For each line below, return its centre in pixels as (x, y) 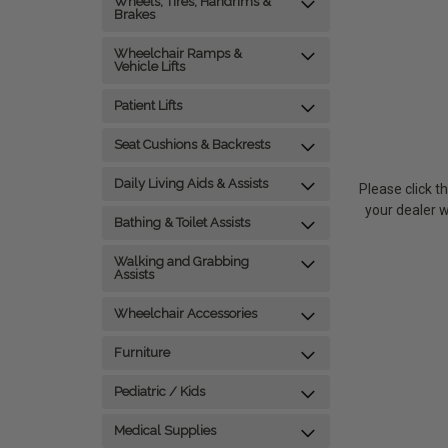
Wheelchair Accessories (185, 313)
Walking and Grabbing (181, 261)
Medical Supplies (165, 430)
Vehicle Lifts (149, 66)
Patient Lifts (148, 105)
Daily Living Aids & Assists (191, 183)
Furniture (142, 352)
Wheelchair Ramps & (178, 53)
